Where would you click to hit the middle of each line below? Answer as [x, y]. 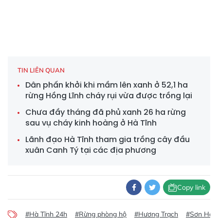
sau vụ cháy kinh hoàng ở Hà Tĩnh [91, 123]
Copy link [191, 187]
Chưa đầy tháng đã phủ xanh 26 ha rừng [106, 112]
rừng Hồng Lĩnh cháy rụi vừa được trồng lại [109, 96]
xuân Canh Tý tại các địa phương [91, 150]
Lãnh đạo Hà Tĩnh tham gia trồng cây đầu [108, 140]
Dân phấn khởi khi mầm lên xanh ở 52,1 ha [107, 85]
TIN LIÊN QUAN [41, 70]
